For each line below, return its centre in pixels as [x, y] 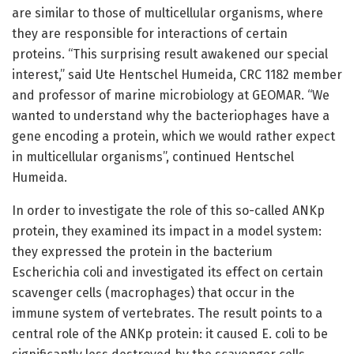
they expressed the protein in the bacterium [142, 252]
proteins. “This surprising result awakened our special [170, 55]
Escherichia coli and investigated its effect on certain [168, 273]
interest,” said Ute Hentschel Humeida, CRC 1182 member [177, 75]
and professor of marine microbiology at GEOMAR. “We [171, 96]
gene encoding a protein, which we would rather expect [173, 137]
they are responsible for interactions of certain [150, 34]
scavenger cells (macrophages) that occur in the [153, 293]
